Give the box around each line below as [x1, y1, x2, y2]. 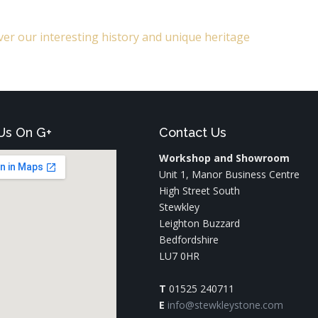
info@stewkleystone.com [168, 298, 283, 312]
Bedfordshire [159, 233, 219, 246]
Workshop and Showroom [159, 151, 290, 165]
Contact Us [159, 125, 226, 140]
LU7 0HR [159, 249, 199, 263]
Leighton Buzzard [159, 216, 240, 230]
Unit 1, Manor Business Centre [159, 168, 300, 181]
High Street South [159, 184, 240, 197]
